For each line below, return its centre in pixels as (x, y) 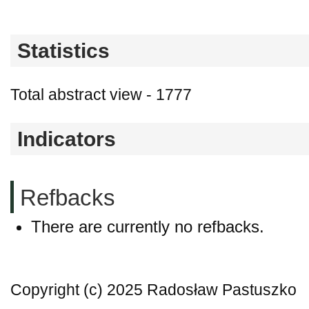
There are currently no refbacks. (148, 226)
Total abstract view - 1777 (101, 95)
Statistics (63, 51)
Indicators (67, 139)
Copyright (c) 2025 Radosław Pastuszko (153, 290)
